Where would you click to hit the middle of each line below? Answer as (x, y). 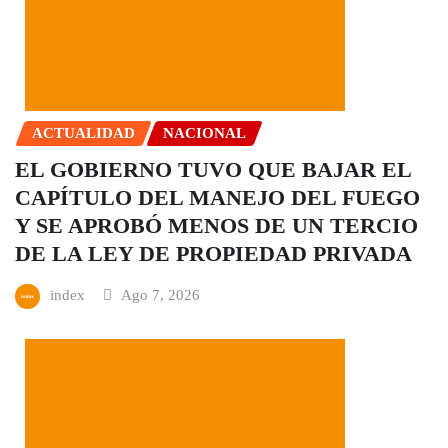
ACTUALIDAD (83, 133)
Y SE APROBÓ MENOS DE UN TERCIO (216, 225)
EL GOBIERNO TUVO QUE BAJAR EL (213, 169)
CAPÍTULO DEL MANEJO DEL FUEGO (217, 197)
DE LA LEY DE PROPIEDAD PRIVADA (213, 253)
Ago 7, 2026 (161, 294)
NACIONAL (204, 133)
